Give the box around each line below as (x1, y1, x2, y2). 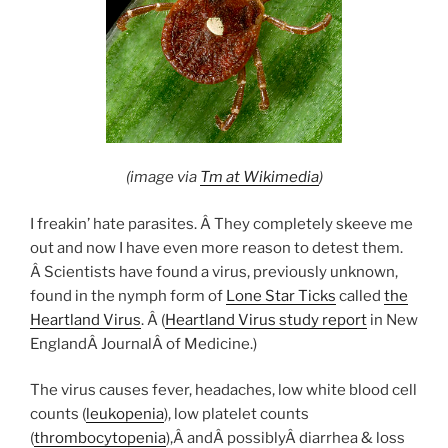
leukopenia (86, 405, 164, 424)
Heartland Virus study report (165, 310, 367, 329)
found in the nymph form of (30, 286, 226, 305)
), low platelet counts (164, 405, 309, 424)
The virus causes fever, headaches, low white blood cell (30, 381, 417, 400)
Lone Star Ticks (226, 286, 336, 305)
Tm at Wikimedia (199, 168, 319, 187)
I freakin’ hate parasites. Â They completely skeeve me (30, 214, 413, 233)
